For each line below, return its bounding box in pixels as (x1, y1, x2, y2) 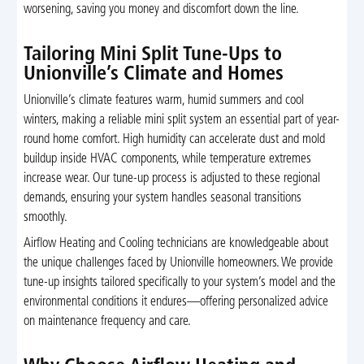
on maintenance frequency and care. (23, 315, 191, 329)
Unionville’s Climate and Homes (23, 64, 284, 84)
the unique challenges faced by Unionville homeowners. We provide (23, 257, 333, 271)
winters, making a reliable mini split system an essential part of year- (23, 114, 340, 127)
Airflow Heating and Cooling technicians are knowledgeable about (23, 237, 328, 251)
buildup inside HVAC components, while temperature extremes (23, 153, 311, 166)
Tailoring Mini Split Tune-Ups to (23, 45, 282, 65)
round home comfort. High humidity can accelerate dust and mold (23, 133, 325, 146)
